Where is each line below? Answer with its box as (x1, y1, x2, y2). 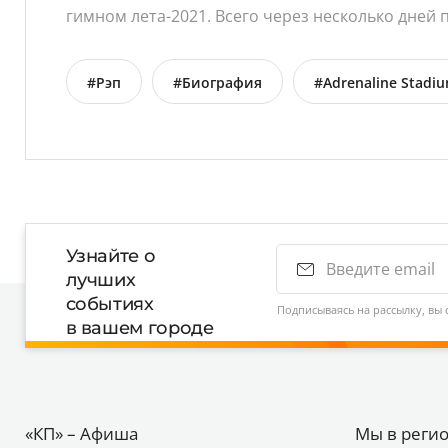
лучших (65, 268, 136, 291)
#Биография (172, 73, 262, 93)
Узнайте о (65, 244, 156, 267)
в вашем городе (65, 316, 214, 339)
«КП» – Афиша (24, 421, 138, 445)
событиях (65, 292, 154, 315)
